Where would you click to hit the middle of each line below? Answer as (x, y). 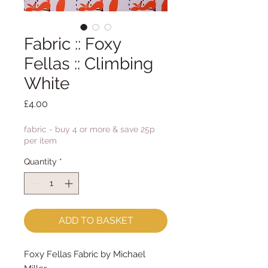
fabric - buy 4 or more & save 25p (89, 129)
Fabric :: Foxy (72, 44)
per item (40, 141)
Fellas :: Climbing (89, 64)
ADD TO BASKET (96, 220)
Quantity (40, 162)
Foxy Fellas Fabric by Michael (85, 254)
